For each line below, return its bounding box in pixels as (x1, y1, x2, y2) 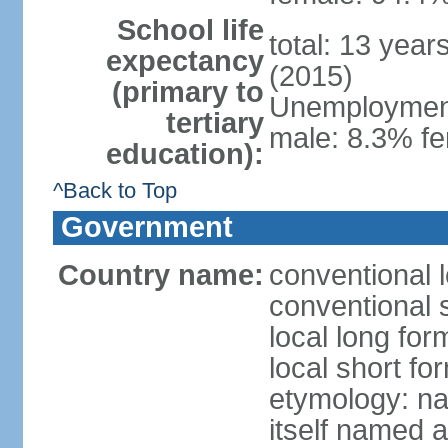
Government (60, 211, 233, 243)
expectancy (105, 45, 264, 77)
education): (105, 138, 264, 170)
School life (116, 14, 264, 46)
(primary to (111, 76, 264, 108)
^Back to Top (52, 178, 177, 203)
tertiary (165, 107, 264, 139)
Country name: (57, 259, 264, 291)
